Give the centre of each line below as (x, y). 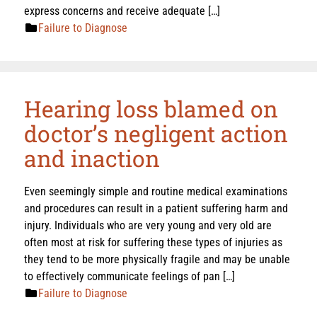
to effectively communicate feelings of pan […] (129, 276)
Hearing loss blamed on (151, 108)
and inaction (92, 158)
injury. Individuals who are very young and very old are (148, 225)
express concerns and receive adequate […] (122, 11)
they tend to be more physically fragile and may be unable (157, 259)
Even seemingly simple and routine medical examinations (156, 191)
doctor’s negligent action (156, 133)
